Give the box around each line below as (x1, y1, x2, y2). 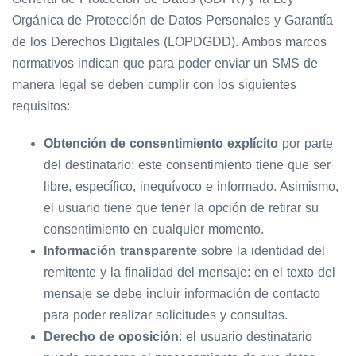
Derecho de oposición (44, 329, 179, 343)
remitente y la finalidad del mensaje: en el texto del (44, 265, 335, 279)
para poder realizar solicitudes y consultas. (44, 308, 288, 322)
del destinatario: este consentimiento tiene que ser (44, 157, 331, 172)
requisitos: (12, 99, 70, 113)
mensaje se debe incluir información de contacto (44, 286, 320, 300)
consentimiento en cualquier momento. (44, 222, 264, 236)
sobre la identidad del (197, 243, 325, 257)
